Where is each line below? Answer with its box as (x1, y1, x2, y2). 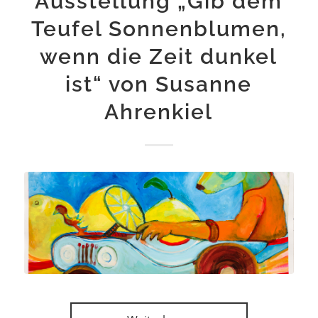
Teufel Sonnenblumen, (31, 16, 287, 41)
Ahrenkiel (104, 99, 214, 124)
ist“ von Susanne (65, 71, 253, 97)
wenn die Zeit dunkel (40, 43, 278, 69)
